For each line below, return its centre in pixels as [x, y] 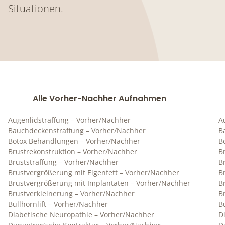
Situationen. [36, 8]
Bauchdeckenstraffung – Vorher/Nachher [77, 130]
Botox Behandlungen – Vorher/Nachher [74, 141]
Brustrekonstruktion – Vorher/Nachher [73, 151]
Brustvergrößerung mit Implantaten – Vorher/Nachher [99, 183]
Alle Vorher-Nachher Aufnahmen [100, 99]
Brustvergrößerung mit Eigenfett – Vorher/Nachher [94, 173]
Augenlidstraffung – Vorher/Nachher [69, 120]
